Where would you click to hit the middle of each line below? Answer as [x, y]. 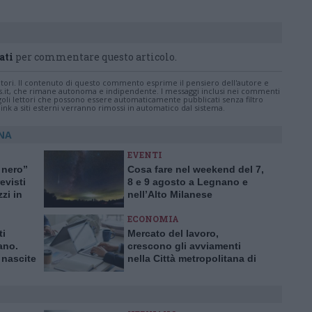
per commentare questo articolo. [95, 57]
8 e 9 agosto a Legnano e [188, 182]
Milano [145, 271]
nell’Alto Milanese [170, 194]
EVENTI [145, 155]
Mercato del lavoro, [173, 233]
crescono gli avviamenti [184, 246]
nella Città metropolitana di [192, 258]
